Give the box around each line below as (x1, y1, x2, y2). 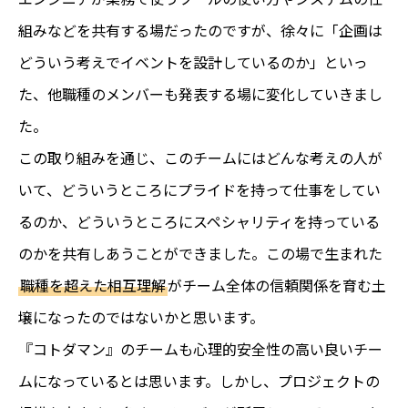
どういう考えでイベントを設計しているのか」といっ (18, 51, 368, 74)
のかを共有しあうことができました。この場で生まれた (18, 242, 382, 265)
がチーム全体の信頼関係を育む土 (168, 274, 386, 297)
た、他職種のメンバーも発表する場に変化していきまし (18, 83, 382, 106)
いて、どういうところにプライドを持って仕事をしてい (18, 178, 381, 201)
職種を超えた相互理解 (20, 274, 166, 297)
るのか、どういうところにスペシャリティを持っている (18, 210, 380, 233)
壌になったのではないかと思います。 (18, 306, 264, 329)
